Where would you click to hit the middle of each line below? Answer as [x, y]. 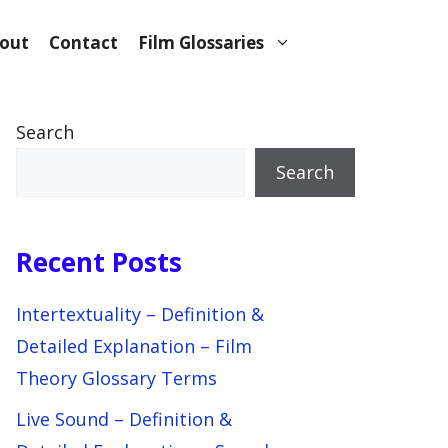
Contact [83, 42]
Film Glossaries [201, 42]
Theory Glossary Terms [116, 378]
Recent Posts [99, 262]
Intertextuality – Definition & [140, 314]
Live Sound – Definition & [124, 419]
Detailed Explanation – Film [134, 346]
